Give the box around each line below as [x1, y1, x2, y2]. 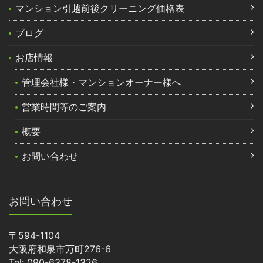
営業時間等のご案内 [22, 100, 107, 113]
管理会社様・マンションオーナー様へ [22, 76, 182, 88]
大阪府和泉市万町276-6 [9, 242, 111, 255]
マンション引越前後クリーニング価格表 [15, 2, 185, 14]
